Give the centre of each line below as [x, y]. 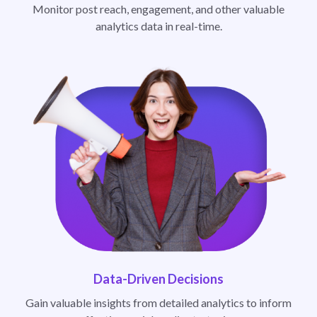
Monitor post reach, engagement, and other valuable [158, 8]
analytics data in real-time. [158, 25]
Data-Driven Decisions [158, 278]
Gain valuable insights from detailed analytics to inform [158, 302]
